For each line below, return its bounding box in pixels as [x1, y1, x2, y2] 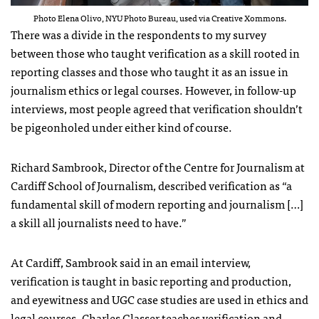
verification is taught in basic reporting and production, [11, 271, 291, 290]
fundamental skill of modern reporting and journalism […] [11, 194, 303, 213]
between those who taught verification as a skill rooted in [11, 43, 300, 62]
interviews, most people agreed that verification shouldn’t [11, 99, 303, 117]
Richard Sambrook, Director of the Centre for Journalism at [11, 157, 305, 176]
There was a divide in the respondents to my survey [11, 25, 266, 43]
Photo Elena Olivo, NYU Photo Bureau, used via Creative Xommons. [33, 11, 286, 25]
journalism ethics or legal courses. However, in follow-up [11, 80, 296, 99]
